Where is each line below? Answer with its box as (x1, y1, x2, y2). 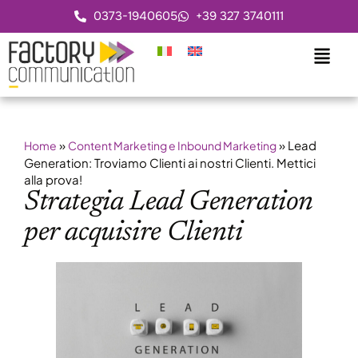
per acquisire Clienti (24, 219, 243, 248)
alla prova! (24, 172, 82, 188)
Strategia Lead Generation (24, 189, 314, 217)
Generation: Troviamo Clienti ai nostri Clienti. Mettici (24, 155, 316, 171)
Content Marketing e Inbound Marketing (68, 138, 276, 153)
